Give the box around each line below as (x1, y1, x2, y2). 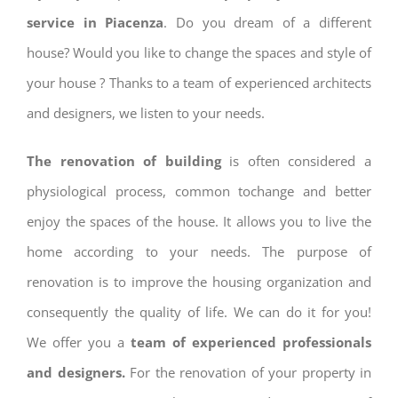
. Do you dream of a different (163, 12, 371, 31)
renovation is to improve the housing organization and (27, 272, 371, 291)
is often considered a (220, 151, 372, 170)
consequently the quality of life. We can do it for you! (27, 302, 371, 321)
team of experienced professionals (131, 332, 371, 351)
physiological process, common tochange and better (27, 181, 371, 200)
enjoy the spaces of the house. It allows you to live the (27, 211, 371, 230)
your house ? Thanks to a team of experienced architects (27, 73, 371, 92)
